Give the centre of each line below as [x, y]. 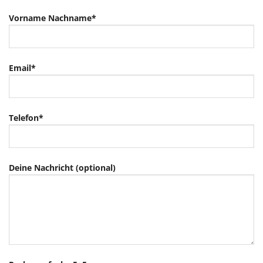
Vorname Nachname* [53, 18]
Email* [22, 68]
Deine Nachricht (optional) [62, 167]
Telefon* [26, 118]
